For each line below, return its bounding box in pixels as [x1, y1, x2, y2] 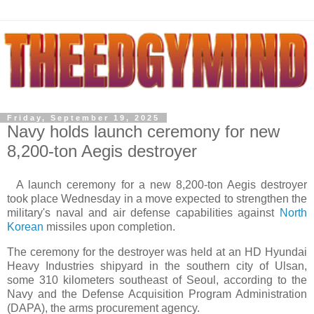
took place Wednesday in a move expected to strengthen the [7, 192, 307, 205]
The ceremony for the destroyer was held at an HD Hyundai [7, 245, 307, 258]
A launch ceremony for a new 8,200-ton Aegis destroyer [7, 178, 307, 191]
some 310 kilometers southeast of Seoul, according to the [7, 273, 307, 286]
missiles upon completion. [43, 220, 175, 233]
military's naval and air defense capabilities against [7, 206, 280, 219]
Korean [7, 220, 43, 233]
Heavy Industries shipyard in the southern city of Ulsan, [7, 259, 307, 272]
